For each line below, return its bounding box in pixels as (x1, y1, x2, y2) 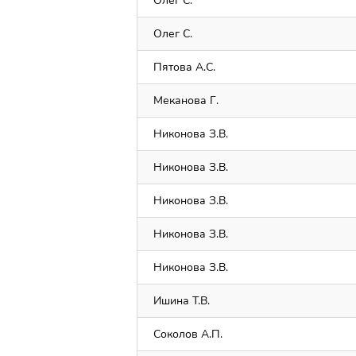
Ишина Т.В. (153, 293, 210, 308)
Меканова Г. (153, 93, 219, 108)
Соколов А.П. (153, 327, 222, 342)
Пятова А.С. (153, 60, 215, 75)
